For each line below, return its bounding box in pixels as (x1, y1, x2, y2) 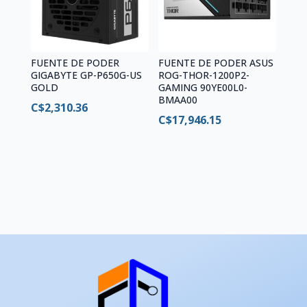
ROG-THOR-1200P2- (158, 68, 250, 82)
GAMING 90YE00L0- (158, 80, 248, 94)
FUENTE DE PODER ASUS (158, 56, 274, 69)
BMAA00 (158, 93, 198, 106)
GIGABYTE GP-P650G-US (30, 68, 142, 82)
